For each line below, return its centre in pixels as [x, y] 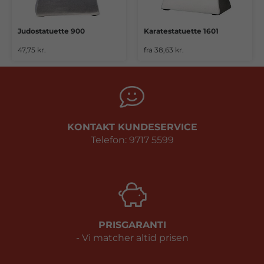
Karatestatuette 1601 [181, 31]
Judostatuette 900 [51, 31]
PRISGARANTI [132, 225]
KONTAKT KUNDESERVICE [132, 127]
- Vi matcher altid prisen [132, 238]
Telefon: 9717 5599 [132, 140]
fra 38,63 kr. [164, 50]
